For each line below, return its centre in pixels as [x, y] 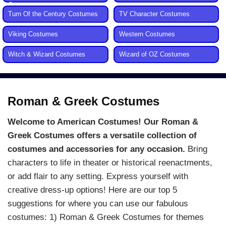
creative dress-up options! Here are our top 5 [92, 190]
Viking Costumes [33, 34]
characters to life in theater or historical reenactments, [110, 163]
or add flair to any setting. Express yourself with [98, 177]
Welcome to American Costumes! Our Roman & [103, 122]
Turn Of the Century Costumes [53, 14]
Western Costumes [147, 34]
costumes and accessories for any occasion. [98, 149]
